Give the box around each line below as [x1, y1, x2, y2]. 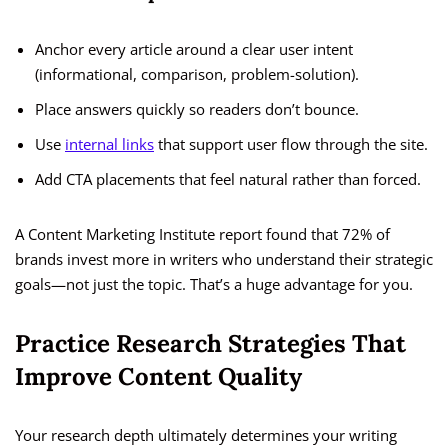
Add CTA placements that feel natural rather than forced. [35, 169, 421, 190]
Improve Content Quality [15, 361, 302, 393]
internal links [65, 134, 154, 155]
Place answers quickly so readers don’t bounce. [35, 99, 359, 120]
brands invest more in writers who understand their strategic [15, 249, 433, 270]
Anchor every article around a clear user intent [35, 39, 353, 60]
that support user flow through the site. [154, 134, 428, 155]
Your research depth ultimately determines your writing [15, 425, 397, 446]
